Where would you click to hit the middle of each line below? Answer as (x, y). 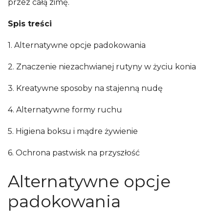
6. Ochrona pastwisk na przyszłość (74, 153)
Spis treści (30, 24)
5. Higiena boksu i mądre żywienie (73, 131)
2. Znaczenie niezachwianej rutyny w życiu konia (102, 67)
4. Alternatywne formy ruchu (65, 110)
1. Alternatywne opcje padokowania (77, 45)
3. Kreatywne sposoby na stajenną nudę (85, 88)
